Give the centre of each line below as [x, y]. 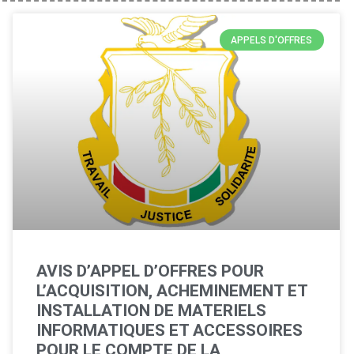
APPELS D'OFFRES [272, 40]
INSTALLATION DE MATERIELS [151, 310]
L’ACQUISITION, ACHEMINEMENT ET [171, 290]
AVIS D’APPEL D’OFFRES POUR [150, 271]
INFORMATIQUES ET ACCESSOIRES [169, 330]
